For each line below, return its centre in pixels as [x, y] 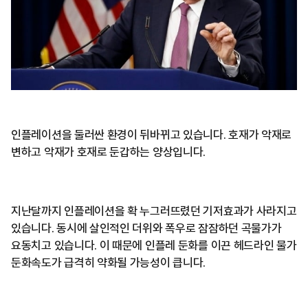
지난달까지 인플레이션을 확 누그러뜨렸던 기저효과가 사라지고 [154, 211]
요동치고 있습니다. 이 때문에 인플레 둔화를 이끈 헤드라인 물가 [154, 246]
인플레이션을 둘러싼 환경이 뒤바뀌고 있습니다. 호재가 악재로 [152, 135]
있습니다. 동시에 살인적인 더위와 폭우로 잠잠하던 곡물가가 [146, 229]
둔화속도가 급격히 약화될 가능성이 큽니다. [109, 263]
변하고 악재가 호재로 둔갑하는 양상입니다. [109, 152]
